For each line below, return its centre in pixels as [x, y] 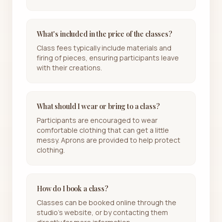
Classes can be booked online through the [107, 202]
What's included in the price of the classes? [105, 34]
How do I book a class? [73, 188]
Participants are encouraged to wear [97, 120]
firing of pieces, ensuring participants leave [108, 57]
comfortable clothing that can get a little [103, 130]
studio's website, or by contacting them [102, 212]
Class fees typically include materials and [104, 48]
